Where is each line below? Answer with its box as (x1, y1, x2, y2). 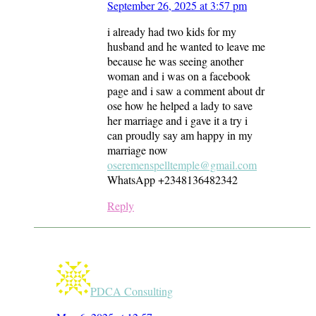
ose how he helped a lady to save (107, 97, 253, 113)
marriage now (107, 142, 168, 157)
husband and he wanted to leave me (107, 38, 265, 54)
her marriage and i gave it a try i (107, 112, 248, 128)
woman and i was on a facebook (107, 68, 250, 83)
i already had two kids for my (107, 23, 236, 39)
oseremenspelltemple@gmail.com (107, 157, 257, 172)
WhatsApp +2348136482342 (107, 171, 238, 187)
